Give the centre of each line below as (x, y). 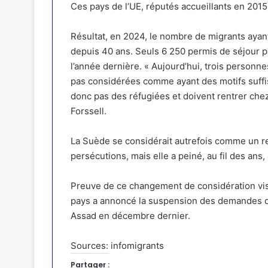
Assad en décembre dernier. (130, 215)
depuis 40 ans (100, 51)
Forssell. (89, 111)
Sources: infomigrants (117, 245)
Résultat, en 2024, (110, 36)
